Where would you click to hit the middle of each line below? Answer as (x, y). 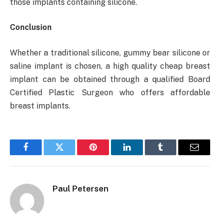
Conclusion (31, 27)
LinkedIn (142, 154)
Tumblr (173, 154)
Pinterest (108, 154)
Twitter (71, 154)
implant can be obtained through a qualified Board (110, 79)
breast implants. (40, 106)
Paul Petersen (81, 188)
